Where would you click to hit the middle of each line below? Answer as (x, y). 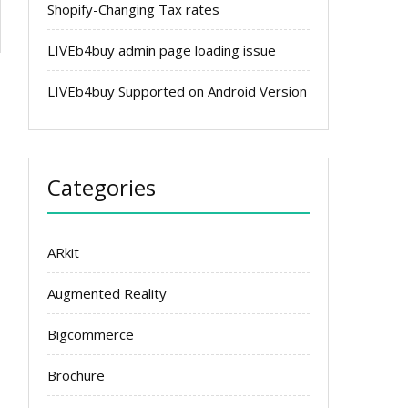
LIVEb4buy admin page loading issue (162, 50)
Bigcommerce (91, 334)
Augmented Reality (107, 293)
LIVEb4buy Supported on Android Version (177, 91)
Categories (102, 187)
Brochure (76, 375)
